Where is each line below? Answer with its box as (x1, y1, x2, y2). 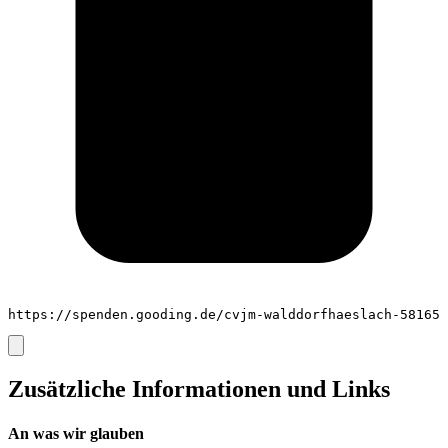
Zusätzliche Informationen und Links (8, 376, 390, 403)
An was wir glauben (8, 424, 144, 442)
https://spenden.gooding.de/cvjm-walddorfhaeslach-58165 (8, 307, 440, 323)
